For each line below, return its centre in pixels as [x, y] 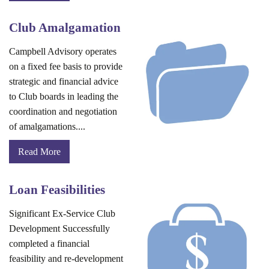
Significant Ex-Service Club [62, 214]
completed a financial [49, 244]
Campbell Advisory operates [63, 52]
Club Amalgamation [65, 28]
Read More [39, 152]
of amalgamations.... [47, 127]
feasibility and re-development [66, 259]
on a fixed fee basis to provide [66, 67]
